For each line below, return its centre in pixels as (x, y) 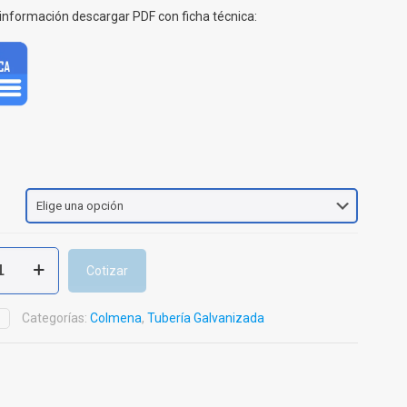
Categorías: (56, 318)
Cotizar (108, 270)
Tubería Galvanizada (206, 318)
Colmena (116, 318)
